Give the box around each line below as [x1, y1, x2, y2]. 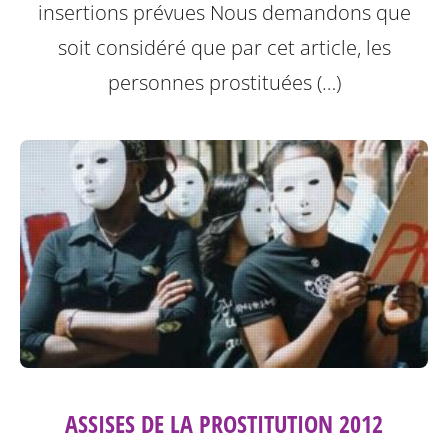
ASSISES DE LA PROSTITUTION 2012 [65, 407, 383, 441]
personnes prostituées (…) [107, 68, 341, 96]
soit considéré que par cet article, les [57, 33, 391, 61]
